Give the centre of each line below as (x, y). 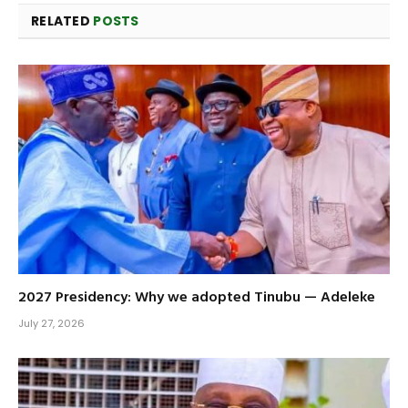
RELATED (62, 21)
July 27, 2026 (51, 323)
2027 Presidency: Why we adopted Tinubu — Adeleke (197, 297)
